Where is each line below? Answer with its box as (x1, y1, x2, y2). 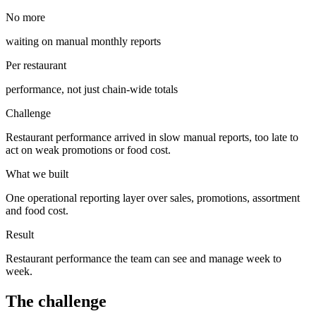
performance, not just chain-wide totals (6, 83, 178, 95)
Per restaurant (6, 59, 66, 71)
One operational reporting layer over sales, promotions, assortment (6, 191, 300, 204)
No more (6, 11, 45, 23)
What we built (6, 167, 68, 180)
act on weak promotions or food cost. (6, 143, 171, 156)
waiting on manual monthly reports (6, 35, 161, 47)
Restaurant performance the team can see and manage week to (6, 252, 281, 265)
